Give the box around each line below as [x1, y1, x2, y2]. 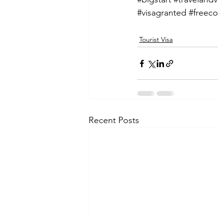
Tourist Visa [139, 35, 173, 44]
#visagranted [137, 7, 186, 18]
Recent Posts [89, 115, 139, 126]
